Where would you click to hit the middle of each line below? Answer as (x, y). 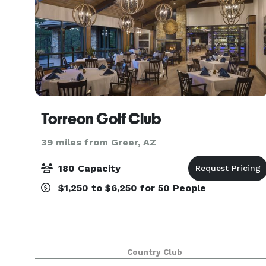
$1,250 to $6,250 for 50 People (131, 188)
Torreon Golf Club (101, 119)
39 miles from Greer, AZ (99, 142)
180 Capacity (88, 168)
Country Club (154, 252)
